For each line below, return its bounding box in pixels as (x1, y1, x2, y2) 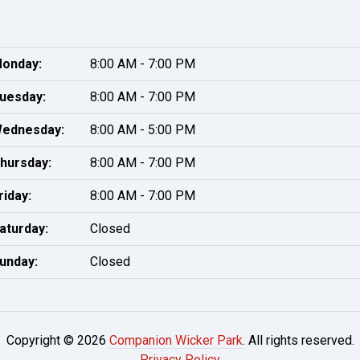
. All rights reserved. (242, 333, 354, 348)
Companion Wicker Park (108, 333, 243, 348)
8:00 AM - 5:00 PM (90, 122, 195, 137)
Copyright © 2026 (6, 333, 109, 348)
